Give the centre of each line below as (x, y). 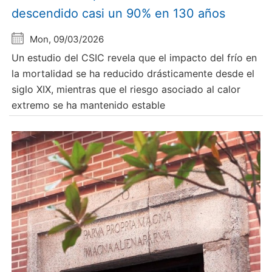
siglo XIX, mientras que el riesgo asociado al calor (126, 90)
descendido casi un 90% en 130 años (119, 14)
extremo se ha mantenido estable (89, 105)
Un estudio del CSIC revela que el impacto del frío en (134, 58)
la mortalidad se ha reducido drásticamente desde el (133, 74)
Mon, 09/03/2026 (67, 39)
